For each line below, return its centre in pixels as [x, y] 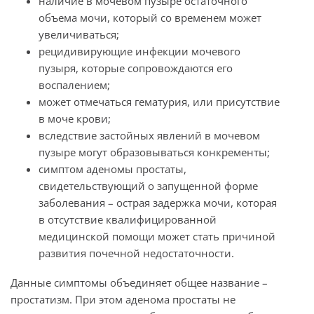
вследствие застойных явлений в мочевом [149, 135]
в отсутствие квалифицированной [128, 219]
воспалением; [74, 84]
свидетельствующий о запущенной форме [148, 185]
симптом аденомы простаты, [112, 169]
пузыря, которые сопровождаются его [136, 68]
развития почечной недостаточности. [136, 253]
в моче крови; [75, 118]
